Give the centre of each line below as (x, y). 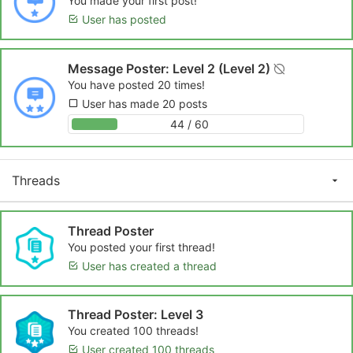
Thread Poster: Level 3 (136, 315)
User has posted (124, 20)
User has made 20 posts (145, 103)
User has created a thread (149, 266)
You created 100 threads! (133, 331)
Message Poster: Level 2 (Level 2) (171, 68)
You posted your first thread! (141, 247)
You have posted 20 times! (136, 84)
